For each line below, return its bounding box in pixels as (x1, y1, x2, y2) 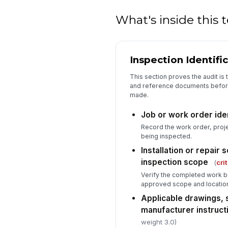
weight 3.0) (140, 217, 177, 226)
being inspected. (140, 132, 192, 140)
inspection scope (140, 157, 208, 167)
